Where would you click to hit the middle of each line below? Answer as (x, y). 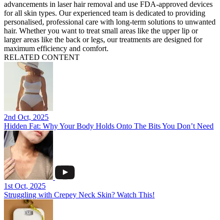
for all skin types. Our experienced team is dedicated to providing (105, 13)
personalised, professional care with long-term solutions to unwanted (110, 22)
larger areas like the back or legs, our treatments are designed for (103, 40)
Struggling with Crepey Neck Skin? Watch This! (79, 195)
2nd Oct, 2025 (26, 117)
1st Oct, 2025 (25, 186)
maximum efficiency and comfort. (56, 48)
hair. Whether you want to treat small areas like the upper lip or (101, 31)
